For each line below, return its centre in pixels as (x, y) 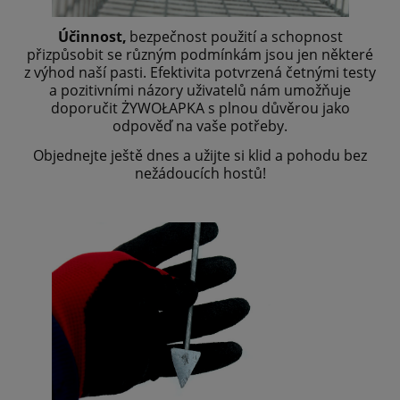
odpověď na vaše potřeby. (200, 126)
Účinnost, (92, 37)
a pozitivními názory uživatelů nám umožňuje (200, 91)
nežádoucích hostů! (200, 174)
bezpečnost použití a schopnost (236, 37)
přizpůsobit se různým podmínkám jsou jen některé (200, 55)
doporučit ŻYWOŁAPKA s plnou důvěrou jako (200, 108)
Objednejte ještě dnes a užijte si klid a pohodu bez (200, 156)
